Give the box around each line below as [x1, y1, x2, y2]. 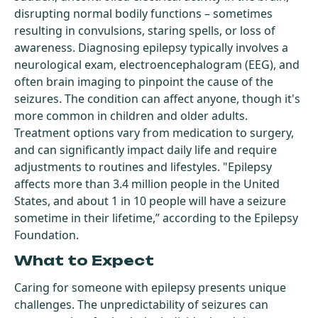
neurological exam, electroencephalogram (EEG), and [14, 56, 300, 72]
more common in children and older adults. [14, 107, 248, 124]
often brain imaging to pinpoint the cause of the [14, 73, 273, 89]
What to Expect [14, 251, 154, 269]
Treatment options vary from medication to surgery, [14, 124, 294, 141]
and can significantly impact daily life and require [14, 141, 277, 158]
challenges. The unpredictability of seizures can [14, 296, 268, 312]
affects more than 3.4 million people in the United [14, 175, 280, 192]
